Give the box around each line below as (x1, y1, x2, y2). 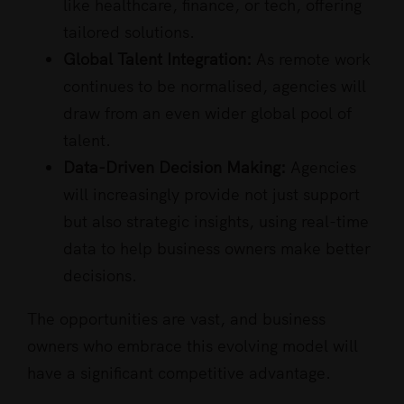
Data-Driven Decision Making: (63, 157, 286, 179)
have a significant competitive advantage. (27, 363, 331, 384)
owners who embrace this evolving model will (27, 335, 358, 357)
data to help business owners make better (63, 238, 371, 260)
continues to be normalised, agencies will (63, 76, 366, 97)
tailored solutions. (63, 22, 195, 43)
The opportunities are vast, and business (27, 308, 326, 330)
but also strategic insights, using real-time (63, 211, 369, 233)
